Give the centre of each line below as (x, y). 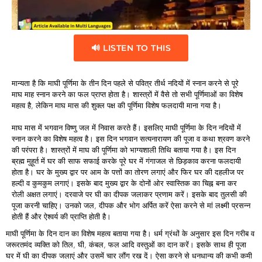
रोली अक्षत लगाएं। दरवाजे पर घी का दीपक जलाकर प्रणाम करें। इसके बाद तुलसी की (129, 194)
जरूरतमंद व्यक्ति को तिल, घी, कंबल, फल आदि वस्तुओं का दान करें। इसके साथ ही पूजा (126, 244)
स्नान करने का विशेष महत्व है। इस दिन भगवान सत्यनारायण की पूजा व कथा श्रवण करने (131, 139)
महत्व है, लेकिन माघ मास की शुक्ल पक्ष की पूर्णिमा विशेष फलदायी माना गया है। (117, 105)
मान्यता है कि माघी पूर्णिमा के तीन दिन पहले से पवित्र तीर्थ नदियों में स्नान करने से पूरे (125, 83)
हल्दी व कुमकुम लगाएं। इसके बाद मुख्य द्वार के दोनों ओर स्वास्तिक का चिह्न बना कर (124, 183)
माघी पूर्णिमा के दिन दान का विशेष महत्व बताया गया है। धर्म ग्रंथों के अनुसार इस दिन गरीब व (130, 233)
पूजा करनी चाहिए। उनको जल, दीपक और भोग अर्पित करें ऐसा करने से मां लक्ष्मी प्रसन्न (131, 205)
